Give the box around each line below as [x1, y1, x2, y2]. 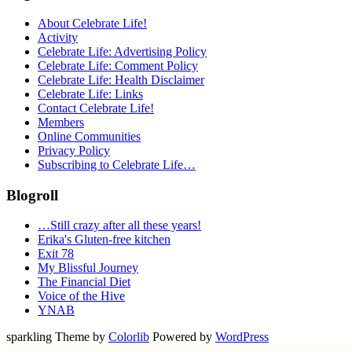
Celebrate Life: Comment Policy [38, 58, 198, 72]
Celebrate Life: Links [38, 86, 143, 101]
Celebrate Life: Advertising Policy [38, 44, 207, 58]
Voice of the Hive [38, 289, 125, 303]
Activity [38, 30, 78, 44]
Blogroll [6, 186, 58, 203]
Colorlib [108, 330, 149, 344]
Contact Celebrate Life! [38, 101, 154, 115]
